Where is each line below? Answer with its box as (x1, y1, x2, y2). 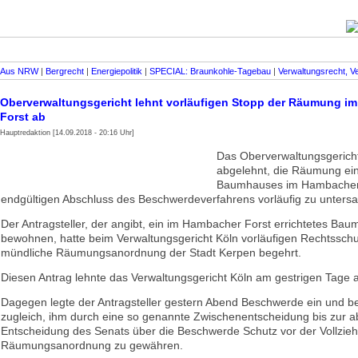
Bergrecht (46, 66, 84, 76)
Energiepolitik (91, 66, 142, 76)
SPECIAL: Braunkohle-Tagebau (149, 66, 271, 76)
